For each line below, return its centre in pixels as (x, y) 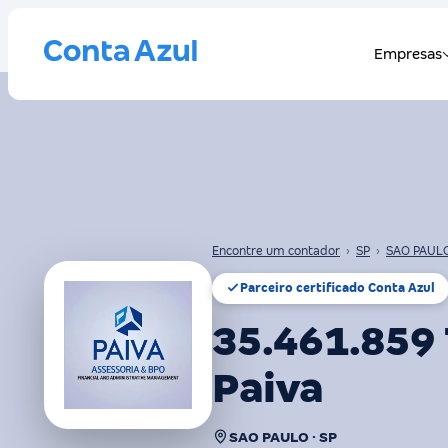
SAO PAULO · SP (283, 436)
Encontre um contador (276, 250)
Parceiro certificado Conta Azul (337, 287)
